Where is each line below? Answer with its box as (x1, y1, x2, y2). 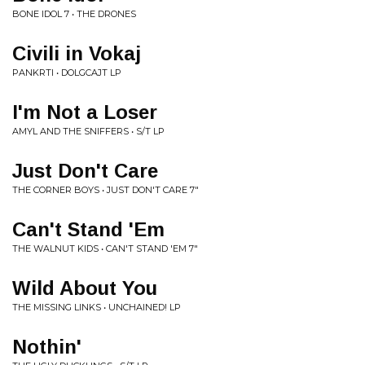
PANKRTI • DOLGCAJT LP (12, 67, 121, 78)
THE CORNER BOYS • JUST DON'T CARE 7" (12, 184, 199, 196)
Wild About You (12, 277, 157, 299)
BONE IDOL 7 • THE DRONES (12, 8, 136, 20)
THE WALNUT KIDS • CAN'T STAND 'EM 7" (12, 243, 198, 254)
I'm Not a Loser (12, 101, 157, 123)
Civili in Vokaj (12, 42, 141, 64)
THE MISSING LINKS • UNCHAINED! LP (12, 301, 181, 313)
